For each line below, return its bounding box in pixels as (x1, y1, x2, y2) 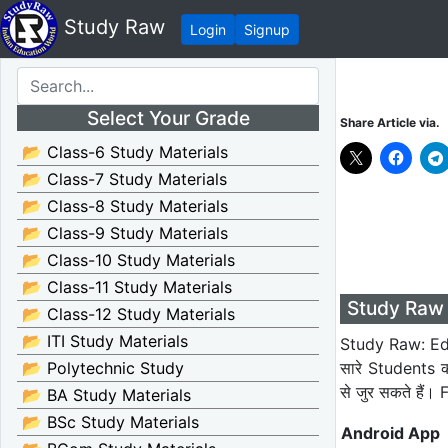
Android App (341, 422, 440, 443)
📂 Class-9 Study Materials (22, 223, 228, 243)
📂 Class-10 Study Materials (22, 250, 235, 270)
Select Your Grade (86, 105, 250, 130)
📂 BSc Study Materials (22, 412, 199, 432)
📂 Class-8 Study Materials (22, 196, 228, 216)
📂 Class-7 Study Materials (22, 169, 227, 189)
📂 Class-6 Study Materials (22, 142, 228, 162)
